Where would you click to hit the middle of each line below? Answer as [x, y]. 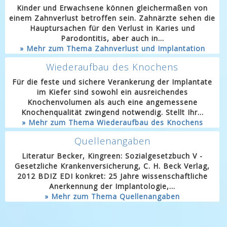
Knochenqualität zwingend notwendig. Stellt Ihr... [112, 112]
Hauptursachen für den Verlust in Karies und [112, 28]
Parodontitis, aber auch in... [112, 38]
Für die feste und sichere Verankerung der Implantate [112, 82]
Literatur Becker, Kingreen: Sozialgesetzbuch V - [112, 156]
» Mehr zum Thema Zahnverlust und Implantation [112, 48]
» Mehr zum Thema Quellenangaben [112, 196]
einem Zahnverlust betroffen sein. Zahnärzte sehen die [112, 18]
